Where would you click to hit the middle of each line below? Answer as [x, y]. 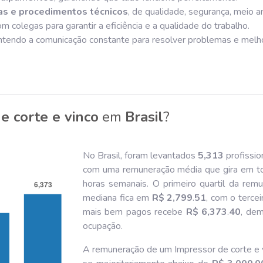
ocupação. [103, 226]
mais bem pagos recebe [134, 212]
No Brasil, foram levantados [140, 155]
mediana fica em [117, 198]
